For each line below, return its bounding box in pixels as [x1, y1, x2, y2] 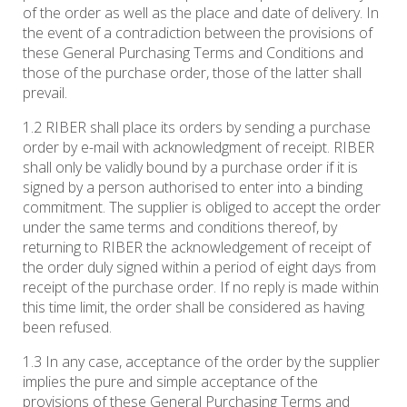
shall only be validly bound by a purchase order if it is [23, 157, 358, 178]
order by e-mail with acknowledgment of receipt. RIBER [23, 137, 374, 158]
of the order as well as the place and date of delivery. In [23, 3, 379, 24]
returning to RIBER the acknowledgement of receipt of [23, 237, 371, 258]
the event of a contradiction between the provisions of [23, 23, 372, 44]
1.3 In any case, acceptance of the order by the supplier [23, 352, 380, 372]
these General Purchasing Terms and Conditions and [23, 43, 363, 64]
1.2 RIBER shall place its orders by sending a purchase [23, 117, 371, 138]
